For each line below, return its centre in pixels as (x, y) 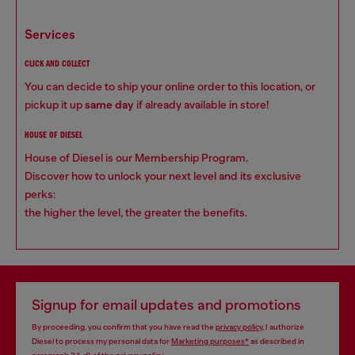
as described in (277, 341)
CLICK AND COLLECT (57, 64)
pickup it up (55, 105)
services (54, 34)
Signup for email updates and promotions (166, 305)
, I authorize (283, 327)
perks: (40, 194)
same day (109, 105)
